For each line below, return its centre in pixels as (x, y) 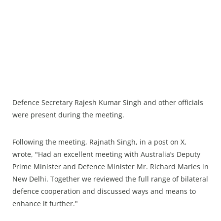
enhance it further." (45, 204)
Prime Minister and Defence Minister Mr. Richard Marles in (110, 167)
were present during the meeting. (68, 115)
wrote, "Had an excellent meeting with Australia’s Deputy (106, 154)
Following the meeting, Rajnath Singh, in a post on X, (99, 142)
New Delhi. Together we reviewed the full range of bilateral (110, 179)
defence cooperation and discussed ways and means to (104, 191)
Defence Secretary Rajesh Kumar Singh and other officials (108, 103)
